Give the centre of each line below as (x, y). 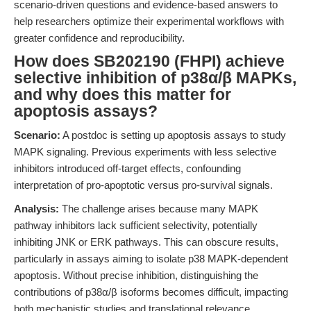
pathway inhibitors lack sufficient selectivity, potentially (136, 225)
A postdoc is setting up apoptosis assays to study (173, 135)
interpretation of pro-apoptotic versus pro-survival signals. (143, 185)
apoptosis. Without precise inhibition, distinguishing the (136, 275)
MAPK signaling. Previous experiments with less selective (145, 152)
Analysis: (36, 209)
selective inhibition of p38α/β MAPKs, (155, 78)
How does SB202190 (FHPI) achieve (149, 61)
